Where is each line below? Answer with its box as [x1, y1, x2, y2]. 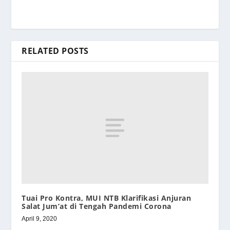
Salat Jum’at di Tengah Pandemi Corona [22, 201, 171, 212]
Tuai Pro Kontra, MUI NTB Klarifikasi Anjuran [22, 193, 191, 203]
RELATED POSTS [22, 45, 89, 57]
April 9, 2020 [22, 215, 57, 223]
